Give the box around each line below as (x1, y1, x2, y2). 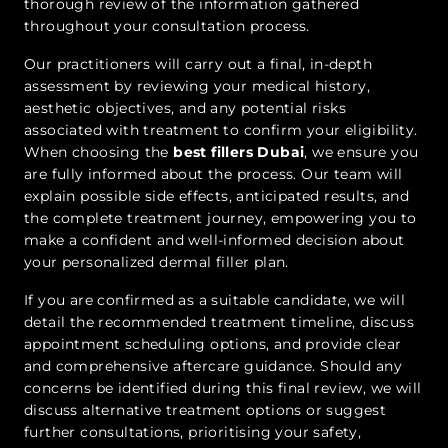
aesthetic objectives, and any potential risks (24, 99, 346, 118)
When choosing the (24, 143, 174, 162)
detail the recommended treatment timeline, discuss (24, 313, 414, 332)
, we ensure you (304, 143, 419, 162)
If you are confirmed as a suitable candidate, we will (24, 291, 406, 310)
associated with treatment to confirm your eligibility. (24, 121, 418, 140)
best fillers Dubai (173, 143, 305, 162)
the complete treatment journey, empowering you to (24, 209, 417, 228)
